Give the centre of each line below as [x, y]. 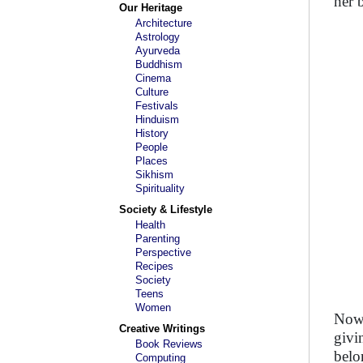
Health [150, 225]
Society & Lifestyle [166, 209]
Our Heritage [151, 8]
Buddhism [159, 64]
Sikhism [154, 175]
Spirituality [160, 188]
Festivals [157, 106]
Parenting [158, 239]
